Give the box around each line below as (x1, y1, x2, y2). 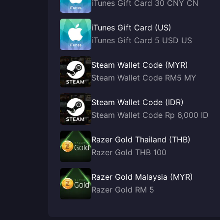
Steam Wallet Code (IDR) (91, 97, 184, 107)
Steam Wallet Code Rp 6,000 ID (91, 110, 209, 120)
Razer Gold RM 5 (91, 185, 154, 194)
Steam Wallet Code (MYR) (91, 60, 188, 70)
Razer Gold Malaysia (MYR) (91, 172, 193, 182)
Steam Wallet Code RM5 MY (91, 73, 196, 82)
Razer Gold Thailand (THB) (91, 135, 191, 144)
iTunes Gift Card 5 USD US (91, 35, 192, 45)
